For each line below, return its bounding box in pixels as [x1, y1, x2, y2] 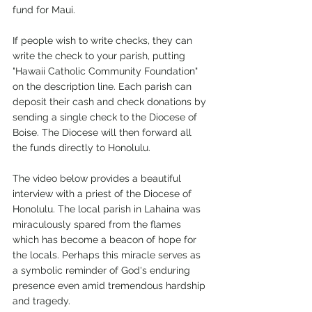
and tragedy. [13, 295, 70, 306]
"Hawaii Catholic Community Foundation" [13, 65, 201, 77]
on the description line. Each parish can [13, 81, 194, 92]
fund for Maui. [13, 4, 75, 15]
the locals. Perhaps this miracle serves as [13, 249, 203, 260]
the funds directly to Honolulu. [13, 142, 150, 153]
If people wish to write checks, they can [13, 35, 195, 46]
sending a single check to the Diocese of [13, 111, 200, 123]
